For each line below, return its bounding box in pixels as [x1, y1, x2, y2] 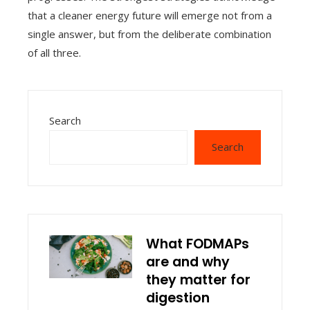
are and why [146, 252, 230, 271]
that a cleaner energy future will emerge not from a [28, 8, 272, 22]
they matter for [146, 270, 250, 289]
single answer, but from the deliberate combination [28, 26, 271, 41]
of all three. [28, 45, 81, 60]
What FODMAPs [146, 234, 249, 253]
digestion [146, 288, 210, 307]
